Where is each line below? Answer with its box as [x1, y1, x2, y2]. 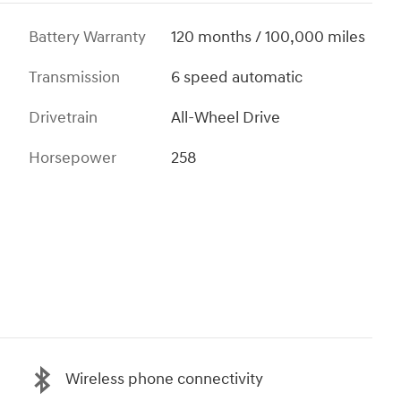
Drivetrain [29, 107, 98, 128]
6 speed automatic [171, 66, 303, 88]
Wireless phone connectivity [65, 369, 263, 390]
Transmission [29, 66, 120, 88]
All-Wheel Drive [171, 107, 281, 128]
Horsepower [29, 147, 116, 168]
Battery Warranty [29, 26, 146, 47]
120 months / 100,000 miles [171, 26, 366, 47]
